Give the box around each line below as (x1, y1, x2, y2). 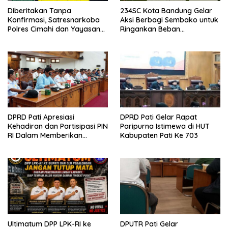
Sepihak (8, 42, 35, 52)
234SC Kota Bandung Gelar (120, 6, 212, 15)
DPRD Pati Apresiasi (8, 112, 74, 122)
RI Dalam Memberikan (8, 131, 82, 140)
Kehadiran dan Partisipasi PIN (8, 122, 108, 131)
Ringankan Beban (120, 24, 180, 34)
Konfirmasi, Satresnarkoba (8, 15, 100, 24)
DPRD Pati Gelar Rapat (120, 112, 197, 122)
